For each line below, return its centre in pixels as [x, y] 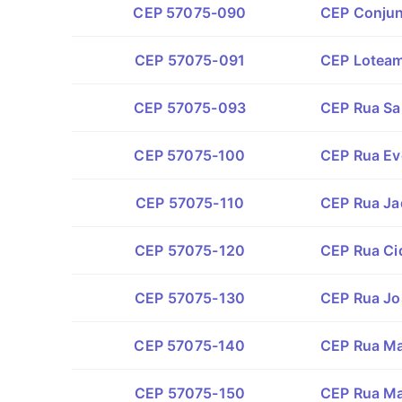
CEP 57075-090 [190, 13]
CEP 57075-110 [190, 203]
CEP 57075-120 [190, 250]
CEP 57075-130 [190, 298]
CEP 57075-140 [190, 345]
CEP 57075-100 [190, 155]
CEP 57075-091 [190, 60]
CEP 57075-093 [190, 108]
